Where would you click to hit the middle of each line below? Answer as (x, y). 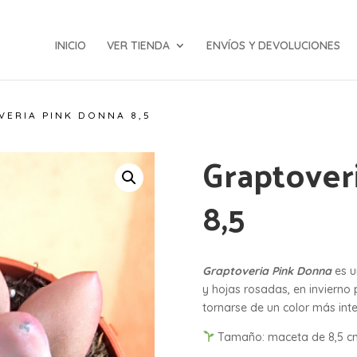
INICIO (71, 45)
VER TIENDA (138, 45)
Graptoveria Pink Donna (267, 271)
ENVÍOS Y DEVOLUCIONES (273, 45)
